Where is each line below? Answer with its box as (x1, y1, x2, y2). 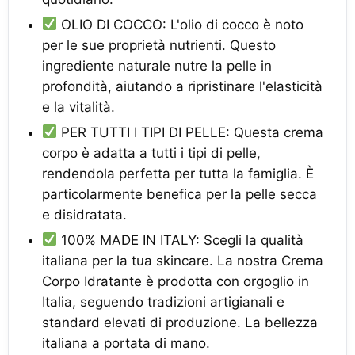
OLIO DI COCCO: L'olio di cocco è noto (57, 16, 304, 32)
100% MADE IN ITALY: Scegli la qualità (57, 231, 304, 248)
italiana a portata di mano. (42, 334, 210, 351)
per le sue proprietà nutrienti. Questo (42, 36, 276, 53)
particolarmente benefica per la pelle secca (42, 185, 317, 202)
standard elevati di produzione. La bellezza (42, 314, 318, 330)
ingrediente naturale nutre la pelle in (42, 57, 272, 74)
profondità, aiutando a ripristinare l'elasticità (42, 78, 323, 94)
